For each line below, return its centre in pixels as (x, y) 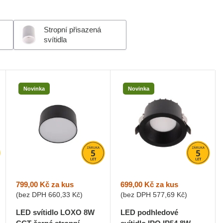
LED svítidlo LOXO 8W (55, 212)
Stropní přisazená (72, 30)
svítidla (55, 40)
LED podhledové (150, 212)
